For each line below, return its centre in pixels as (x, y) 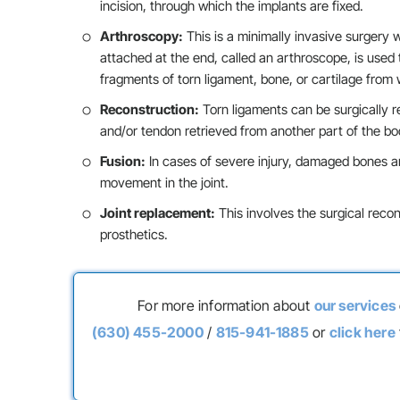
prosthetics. (134, 234)
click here (362, 332)
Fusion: (123, 161)
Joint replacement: (158, 213)
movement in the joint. (164, 183)
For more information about (226, 305)
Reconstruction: (150, 109)
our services (354, 305)
